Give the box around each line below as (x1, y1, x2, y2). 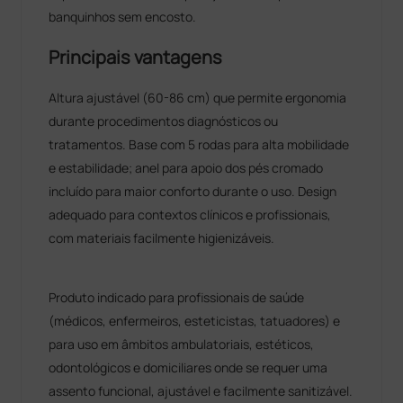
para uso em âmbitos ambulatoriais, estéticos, (49, 335, 315, 353)
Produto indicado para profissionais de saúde (49, 288, 305, 306)
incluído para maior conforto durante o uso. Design (49, 182, 337, 200)
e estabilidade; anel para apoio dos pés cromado (49, 158, 324, 176)
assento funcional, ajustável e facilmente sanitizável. (49, 381, 354, 399)
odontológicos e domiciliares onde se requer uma (49, 358, 328, 376)
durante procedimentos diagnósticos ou (49, 112, 279, 130)
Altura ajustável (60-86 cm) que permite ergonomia (49, 88, 347, 106)
